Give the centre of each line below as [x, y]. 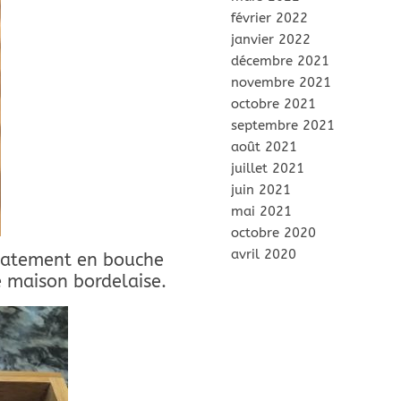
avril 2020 [264, 254]
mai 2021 [261, 211]
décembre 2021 [280, 61]
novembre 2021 [281, 82]
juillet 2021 [268, 168]
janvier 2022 [271, 39]
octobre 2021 [273, 104]
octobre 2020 [273, 233]
